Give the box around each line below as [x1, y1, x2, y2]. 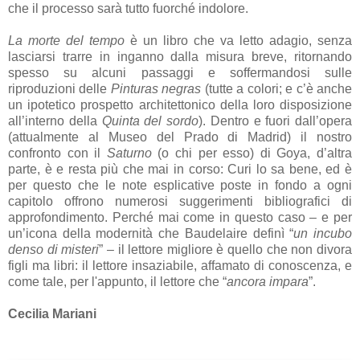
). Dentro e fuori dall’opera [198, 114, 352, 128]
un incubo [293, 227, 353, 240]
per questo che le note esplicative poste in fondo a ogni [8, 178, 352, 192]
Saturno [106, 146, 152, 160]
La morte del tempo [8, 34, 125, 47]
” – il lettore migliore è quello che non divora [99, 243, 353, 256]
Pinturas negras [110, 82, 205, 96]
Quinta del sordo [101, 114, 198, 128]
